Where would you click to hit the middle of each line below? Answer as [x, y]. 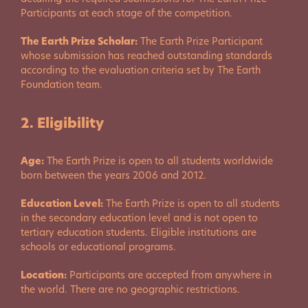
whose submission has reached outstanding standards [146, 56]
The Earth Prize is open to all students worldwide [158, 161]
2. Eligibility [62, 123]
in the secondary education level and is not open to [139, 218]
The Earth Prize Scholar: [79, 41]
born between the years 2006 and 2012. [113, 175]
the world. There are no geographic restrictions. [130, 289]
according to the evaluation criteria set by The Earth [141, 70]
